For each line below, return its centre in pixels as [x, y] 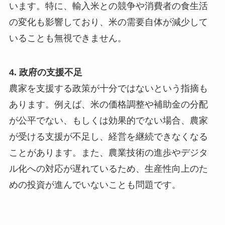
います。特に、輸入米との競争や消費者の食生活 [108, 6]
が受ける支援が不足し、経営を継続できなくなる [108, 136]
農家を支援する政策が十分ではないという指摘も [108, 88]
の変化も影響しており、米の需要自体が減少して [108, 22]
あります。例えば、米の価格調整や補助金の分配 [108, 104]
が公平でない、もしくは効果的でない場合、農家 [108, 120]
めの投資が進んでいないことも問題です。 [95, 185]
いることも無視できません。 [68, 38]
